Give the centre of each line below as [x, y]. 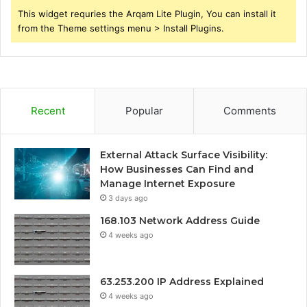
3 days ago [128, 198]
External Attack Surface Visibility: [184, 155]
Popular [144, 110]
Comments [250, 110]
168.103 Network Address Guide [180, 220]
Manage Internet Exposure [168, 183]
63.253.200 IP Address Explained [182, 281]
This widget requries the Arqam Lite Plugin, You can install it [147, 13]
